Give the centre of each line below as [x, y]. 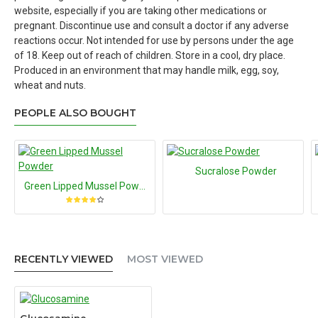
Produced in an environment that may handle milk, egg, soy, [147, 70]
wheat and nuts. [50, 85]
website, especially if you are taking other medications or [141, 11]
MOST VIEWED [165, 259]
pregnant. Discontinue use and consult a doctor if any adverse [152, 26]
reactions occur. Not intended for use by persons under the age [154, 40]
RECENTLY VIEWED [64, 259]
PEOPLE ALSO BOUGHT [75, 113]
